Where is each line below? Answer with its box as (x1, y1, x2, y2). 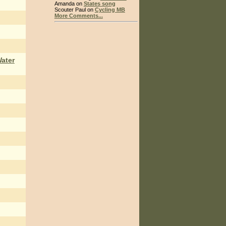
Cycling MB (94, 6, 125, 13)
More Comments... (54, 12, 103, 19)
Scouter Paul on (54, 6, 95, 13)
